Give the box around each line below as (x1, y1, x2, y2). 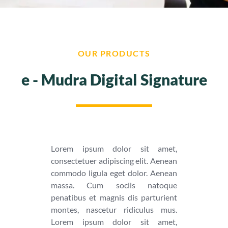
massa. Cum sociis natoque (51, 180, 177, 190)
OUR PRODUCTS (77, 48, 151, 58)
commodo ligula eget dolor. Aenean (51, 167, 177, 178)
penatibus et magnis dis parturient (51, 192, 177, 202)
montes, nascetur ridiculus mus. (51, 204, 177, 214)
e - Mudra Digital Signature (21, 70, 207, 89)
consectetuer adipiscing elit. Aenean (51, 155, 177, 165)
